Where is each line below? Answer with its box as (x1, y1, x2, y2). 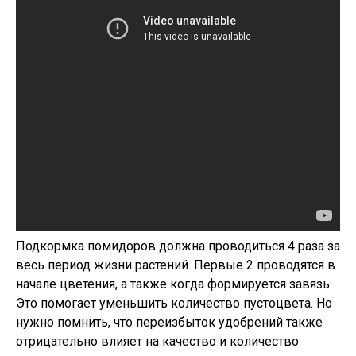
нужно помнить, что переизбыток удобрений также (16, 315, 323, 330)
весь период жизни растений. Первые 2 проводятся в (16, 257, 335, 273)
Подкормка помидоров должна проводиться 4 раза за (16, 238, 340, 253)
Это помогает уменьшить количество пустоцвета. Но (16, 296, 332, 311)
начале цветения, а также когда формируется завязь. (16, 277, 332, 292)
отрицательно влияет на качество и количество (16, 334, 299, 349)
